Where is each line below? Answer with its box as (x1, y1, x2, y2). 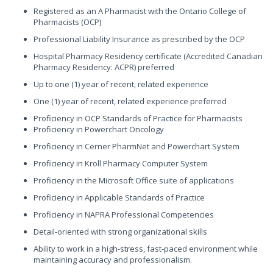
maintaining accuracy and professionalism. (34, 254, 192, 265)
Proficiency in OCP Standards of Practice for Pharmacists (34, 113, 243, 124)
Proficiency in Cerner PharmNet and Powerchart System (34, 141, 239, 152)
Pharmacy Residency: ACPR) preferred (34, 62, 174, 73)
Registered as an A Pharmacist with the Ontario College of (34, 5, 246, 16)
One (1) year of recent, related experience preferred (34, 96, 227, 107)
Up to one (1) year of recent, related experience (34, 79, 208, 90)
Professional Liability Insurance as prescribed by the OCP (34, 34, 245, 44)
